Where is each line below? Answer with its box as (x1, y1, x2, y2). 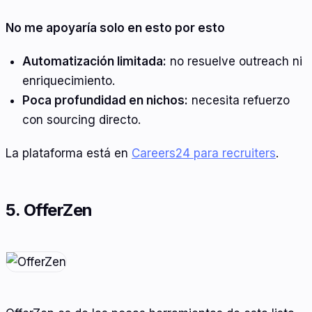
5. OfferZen (6, 199, 93, 220)
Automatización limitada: (22, 54, 166, 68)
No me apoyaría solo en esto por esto (6, 21, 225, 36)
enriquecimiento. (22, 73, 115, 88)
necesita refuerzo (187, 93, 290, 107)
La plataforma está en (6, 146, 132, 160)
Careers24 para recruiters (132, 146, 276, 160)
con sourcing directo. (22, 112, 141, 127)
